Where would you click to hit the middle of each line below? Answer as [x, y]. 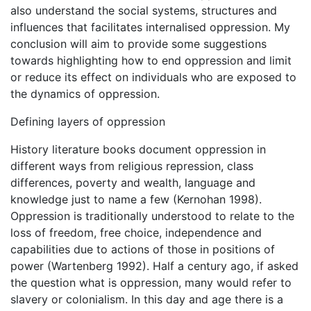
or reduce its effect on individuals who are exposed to [153, 77]
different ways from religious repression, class [132, 166]
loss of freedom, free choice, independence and [136, 233]
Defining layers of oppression [88, 121]
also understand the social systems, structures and [144, 10]
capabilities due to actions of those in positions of [143, 249]
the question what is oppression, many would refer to [151, 283]
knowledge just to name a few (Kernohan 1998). [136, 199]
